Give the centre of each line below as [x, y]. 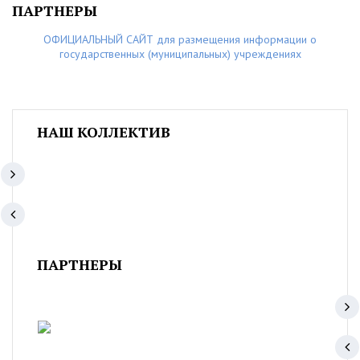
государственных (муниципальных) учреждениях [180, 54]
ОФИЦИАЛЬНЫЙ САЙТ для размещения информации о [180, 39]
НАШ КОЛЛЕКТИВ [104, 132]
